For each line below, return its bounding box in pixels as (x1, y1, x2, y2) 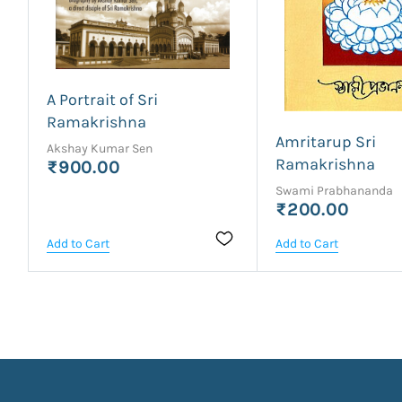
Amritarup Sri (275, 131, 377, 152)
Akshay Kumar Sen (47, 141, 153, 157)
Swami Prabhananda (275, 182, 394, 198)
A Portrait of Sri (47, 90, 159, 110)
